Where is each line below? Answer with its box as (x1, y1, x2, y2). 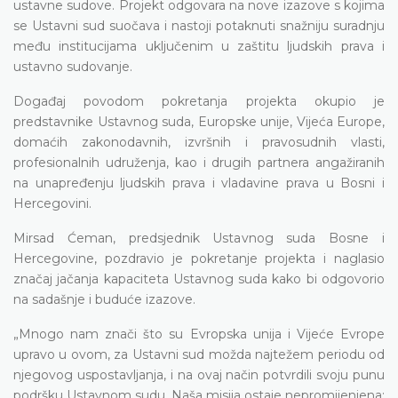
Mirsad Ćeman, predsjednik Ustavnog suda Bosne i (13, 229, 385, 246)
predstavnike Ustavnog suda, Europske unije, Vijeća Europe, (13, 113, 385, 130)
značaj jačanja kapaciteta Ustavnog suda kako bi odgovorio (13, 270, 385, 287)
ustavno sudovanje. (13, 58, 132, 75)
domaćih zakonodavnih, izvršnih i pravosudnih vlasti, (13, 133, 385, 150)
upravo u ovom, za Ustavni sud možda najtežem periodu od (13, 346, 385, 362)
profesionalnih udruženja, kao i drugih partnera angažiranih (13, 154, 385, 171)
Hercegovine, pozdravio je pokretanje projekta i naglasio (13, 250, 385, 267)
